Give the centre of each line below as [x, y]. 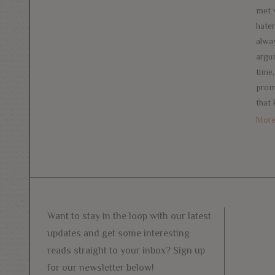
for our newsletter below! [101, 268]
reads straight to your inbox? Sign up [126, 251]
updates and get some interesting [118, 234]
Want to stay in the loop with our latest [129, 216]
